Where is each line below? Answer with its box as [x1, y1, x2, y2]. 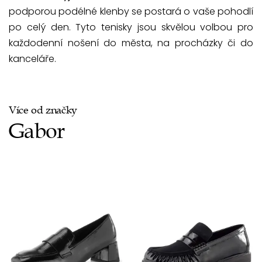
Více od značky [9, 103, 78, 116]
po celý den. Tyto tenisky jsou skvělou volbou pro [9, 20, 253, 34]
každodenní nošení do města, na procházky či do [9, 36, 253, 50]
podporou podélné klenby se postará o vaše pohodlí [9, 4, 253, 18]
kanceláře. [9, 51, 56, 65]
